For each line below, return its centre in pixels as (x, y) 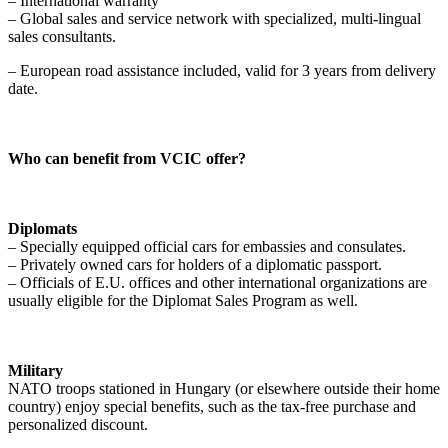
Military (35, 370)
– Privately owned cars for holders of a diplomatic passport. (195, 264)
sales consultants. (62, 36)
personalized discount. (78, 424)
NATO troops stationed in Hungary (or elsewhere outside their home (224, 388)
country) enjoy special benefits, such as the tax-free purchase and (212, 406)
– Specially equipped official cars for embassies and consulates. (207, 246)
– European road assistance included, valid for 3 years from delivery (222, 70)
